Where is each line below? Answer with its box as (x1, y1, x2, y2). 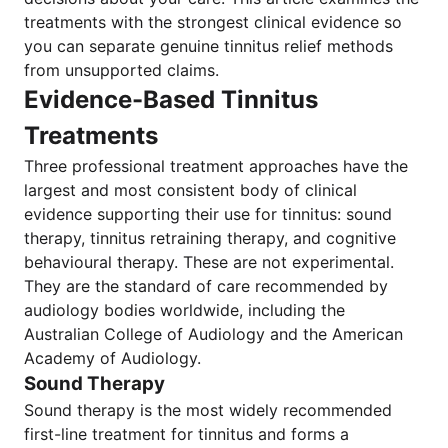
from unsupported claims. (24, 60, 219, 80)
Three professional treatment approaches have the (24, 156, 408, 176)
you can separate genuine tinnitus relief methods (24, 36, 393, 56)
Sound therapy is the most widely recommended (24, 400, 392, 420)
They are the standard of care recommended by (24, 276, 388, 296)
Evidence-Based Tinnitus (24, 85, 318, 114)
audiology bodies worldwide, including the (24, 300, 345, 320)
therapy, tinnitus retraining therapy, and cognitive (24, 228, 396, 248)
